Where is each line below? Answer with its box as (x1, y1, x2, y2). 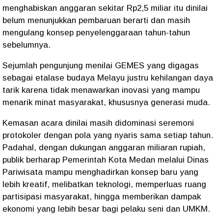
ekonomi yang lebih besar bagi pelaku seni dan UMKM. (2, 204, 210, 214)
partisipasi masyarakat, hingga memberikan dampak (2, 192, 201, 201)
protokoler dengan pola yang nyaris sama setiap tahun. (2, 131, 213, 140)
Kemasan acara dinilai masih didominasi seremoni (2, 118, 194, 128)
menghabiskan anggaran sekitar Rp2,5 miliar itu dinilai (2, 3, 208, 13)
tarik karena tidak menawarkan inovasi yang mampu (2, 85, 200, 95)
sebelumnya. (2, 40, 51, 50)
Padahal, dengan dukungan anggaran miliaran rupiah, (2, 143, 205, 152)
